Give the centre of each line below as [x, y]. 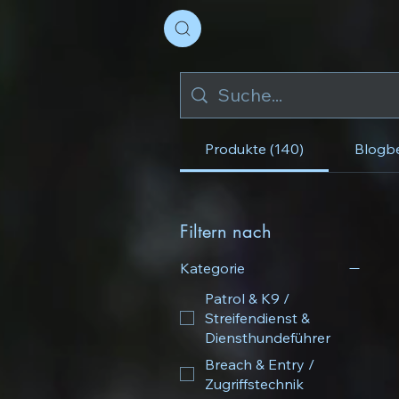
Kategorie [212, 268]
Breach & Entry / [260, 364]
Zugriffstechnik [254, 383]
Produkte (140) [255, 148]
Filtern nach [226, 231]
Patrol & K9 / [227, 298]
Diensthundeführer [268, 337]
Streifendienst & [257, 318]
